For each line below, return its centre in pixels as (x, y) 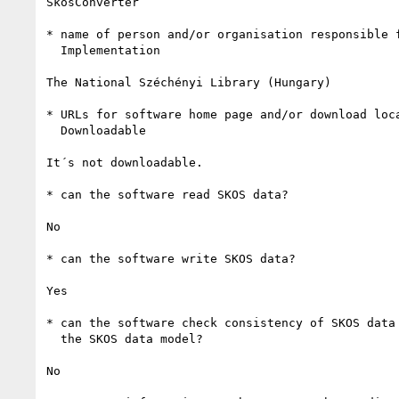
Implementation (53, 50)
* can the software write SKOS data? (175, 258)
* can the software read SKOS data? (167, 194)
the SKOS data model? (53, 338)
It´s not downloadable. (125, 162)
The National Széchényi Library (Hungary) (189, 82)
